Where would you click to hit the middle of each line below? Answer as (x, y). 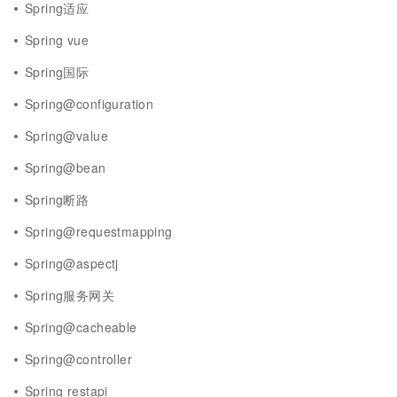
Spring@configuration (90, 104)
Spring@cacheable (81, 327)
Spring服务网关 (70, 295)
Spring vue (57, 40)
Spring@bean (66, 167)
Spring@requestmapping (99, 231)
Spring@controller (78, 359)
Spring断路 (57, 199)
